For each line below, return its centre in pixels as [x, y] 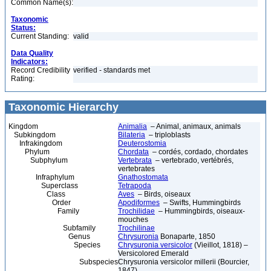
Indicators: [29, 62]
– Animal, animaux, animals [194, 126]
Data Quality [32, 53]
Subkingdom [32, 135]
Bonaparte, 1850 [187, 237]
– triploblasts [168, 135]
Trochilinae [136, 228]
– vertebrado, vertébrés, [193, 160]
